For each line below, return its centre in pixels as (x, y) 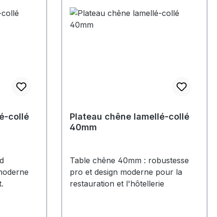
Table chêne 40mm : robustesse (129, 160)
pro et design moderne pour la (126, 172)
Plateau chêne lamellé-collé (130, 116)
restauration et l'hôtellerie (117, 183)
